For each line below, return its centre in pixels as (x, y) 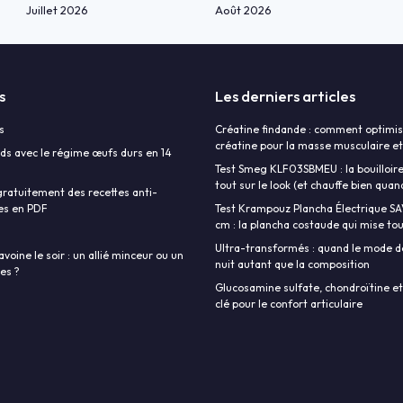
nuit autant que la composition (292, 264)
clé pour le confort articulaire (289, 304)
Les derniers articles (285, 96)
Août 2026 (243, 10)
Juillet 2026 (57, 10)
